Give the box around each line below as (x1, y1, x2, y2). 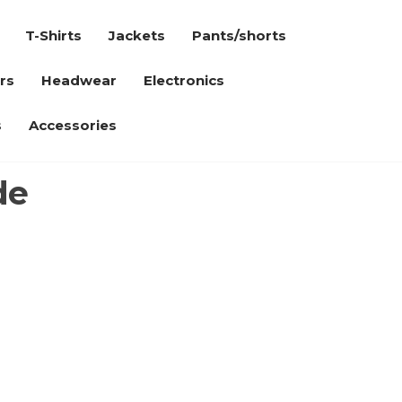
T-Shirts (24, 27, 82, 44)
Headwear (40, 72, 117, 89)
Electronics (143, 72, 224, 89)
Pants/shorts (191, 27, 286, 44)
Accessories (28, 117, 117, 134)
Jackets (108, 27, 165, 44)
